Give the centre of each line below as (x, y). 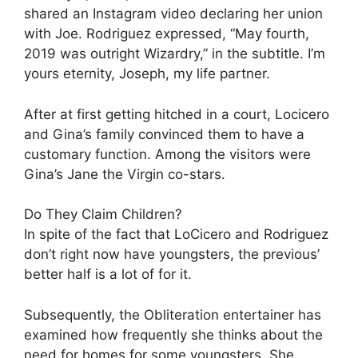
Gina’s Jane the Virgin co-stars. (125, 174)
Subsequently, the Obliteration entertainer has (173, 314)
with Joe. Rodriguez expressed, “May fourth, (167, 34)
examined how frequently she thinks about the (173, 334)
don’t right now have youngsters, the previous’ (172, 254)
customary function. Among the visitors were (167, 154)
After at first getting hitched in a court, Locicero (177, 114)
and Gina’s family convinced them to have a (164, 134)
